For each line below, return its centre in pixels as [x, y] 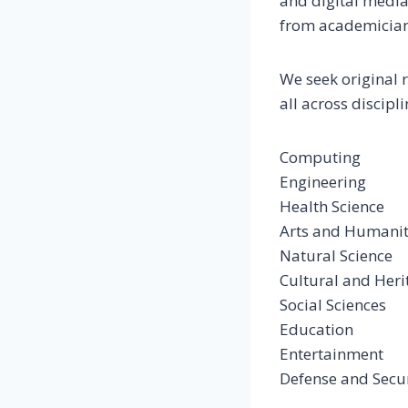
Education [316, 329]
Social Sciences [333, 304]
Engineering [323, 181]
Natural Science [336, 255]
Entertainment [331, 353]
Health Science [332, 206]
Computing [320, 157]
